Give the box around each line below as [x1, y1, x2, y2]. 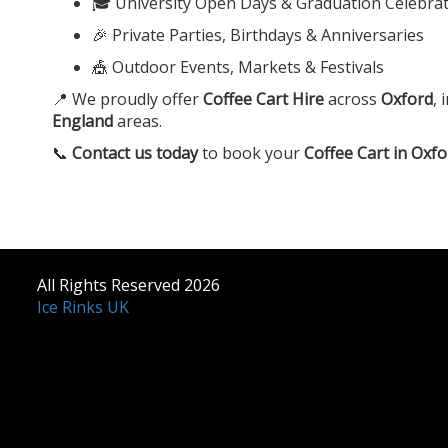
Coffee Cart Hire [203, 87, 324, 110]
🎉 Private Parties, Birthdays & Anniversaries [92, 23, 424, 46]
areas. [113, 109, 162, 132]
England [52, 109, 113, 132]
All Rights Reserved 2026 [37, 273, 220, 296]
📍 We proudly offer [52, 87, 203, 110]
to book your [198, 141, 304, 164]
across [324, 87, 381, 110]
